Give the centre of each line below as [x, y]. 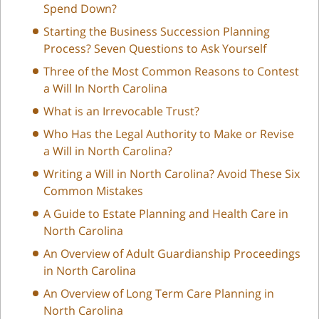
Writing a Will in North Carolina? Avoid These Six [172, 173]
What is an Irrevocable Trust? [121, 111]
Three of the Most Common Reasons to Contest [171, 71]
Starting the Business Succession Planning [157, 31]
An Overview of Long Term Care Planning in [159, 293]
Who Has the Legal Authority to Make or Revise [169, 134]
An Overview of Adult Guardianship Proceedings [172, 253]
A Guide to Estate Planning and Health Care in [166, 213]
